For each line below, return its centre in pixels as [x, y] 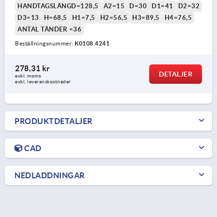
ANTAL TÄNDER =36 [49, 30]
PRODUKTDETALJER [54, 121]
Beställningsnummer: [45, 44]
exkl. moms [28, 76]
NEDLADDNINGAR [50, 176]
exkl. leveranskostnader [43, 82]
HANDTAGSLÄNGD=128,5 [58, 6]
